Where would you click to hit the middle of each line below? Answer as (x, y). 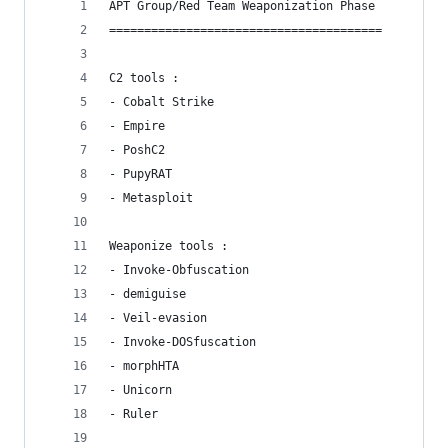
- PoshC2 (137, 150)
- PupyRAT (140, 174)
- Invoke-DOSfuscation (182, 342)
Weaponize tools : (168, 246)
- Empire (137, 126)
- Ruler (133, 414)
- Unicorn (140, 390)
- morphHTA (144, 366)
